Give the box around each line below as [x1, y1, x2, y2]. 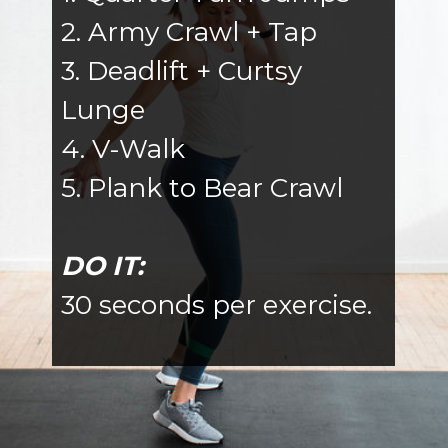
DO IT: [60, 250, 144, 283]
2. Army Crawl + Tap [60, 16, 317, 49]
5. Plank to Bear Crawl [60, 172, 343, 205]
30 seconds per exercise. [60, 289, 372, 322]
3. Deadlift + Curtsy [60, 55, 302, 88]
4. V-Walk [60, 133, 185, 166]
